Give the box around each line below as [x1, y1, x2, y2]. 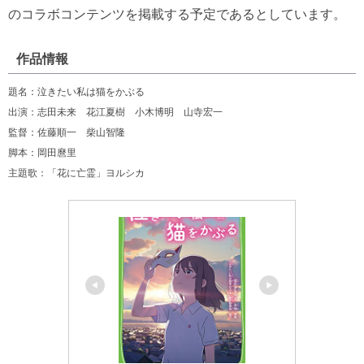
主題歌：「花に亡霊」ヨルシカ [8, 167, 145, 180]
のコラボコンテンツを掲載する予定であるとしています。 [8, 7, 346, 22]
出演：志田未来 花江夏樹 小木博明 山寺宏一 [8, 106, 223, 119]
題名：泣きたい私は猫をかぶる [8, 86, 145, 98]
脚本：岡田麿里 [8, 147, 76, 159]
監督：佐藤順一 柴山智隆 [8, 127, 125, 139]
